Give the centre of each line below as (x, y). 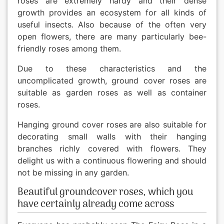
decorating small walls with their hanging (112, 137)
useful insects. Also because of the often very (112, 25)
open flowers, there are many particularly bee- (112, 37)
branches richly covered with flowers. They (112, 149)
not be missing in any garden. (73, 173)
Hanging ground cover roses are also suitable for (112, 125)
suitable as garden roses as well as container (112, 93)
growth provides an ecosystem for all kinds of (112, 13)
